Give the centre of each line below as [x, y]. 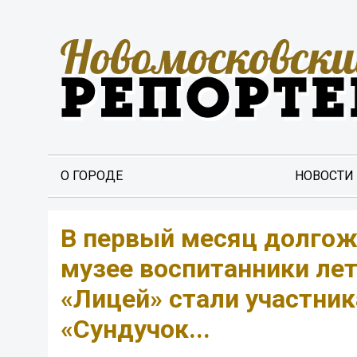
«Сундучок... [135, 329]
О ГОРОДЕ [92, 176]
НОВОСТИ [325, 176]
